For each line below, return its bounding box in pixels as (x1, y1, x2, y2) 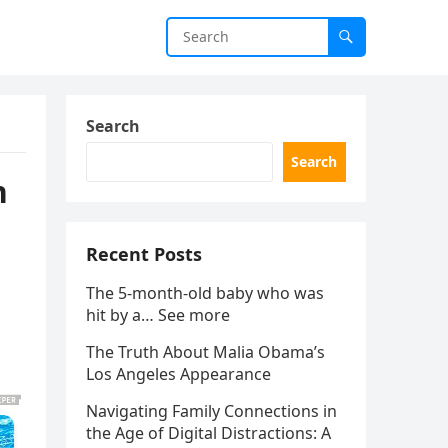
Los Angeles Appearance (86, 363, 271, 385)
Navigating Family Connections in (86, 400, 337, 422)
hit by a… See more (86, 304, 230, 326)
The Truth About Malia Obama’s (86, 341, 325, 363)
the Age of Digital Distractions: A (86, 422, 331, 444)
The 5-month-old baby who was (86, 282, 324, 304)
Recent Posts (86, 242, 202, 266)
